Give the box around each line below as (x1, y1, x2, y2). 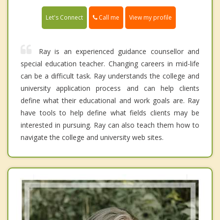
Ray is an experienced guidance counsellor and (39, 47, 199, 56)
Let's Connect (46, 13, 83, 22)
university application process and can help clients (21, 83, 199, 93)
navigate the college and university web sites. (21, 133, 164, 142)
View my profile (129, 13, 172, 22)
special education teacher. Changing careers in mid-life (21, 59, 199, 69)
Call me (97, 13, 119, 22)
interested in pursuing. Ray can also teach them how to (21, 120, 199, 130)
